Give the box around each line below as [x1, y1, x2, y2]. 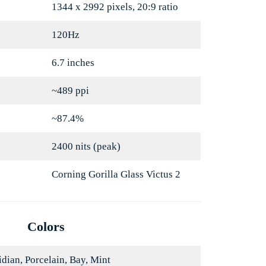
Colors [27, 219, 65, 235]
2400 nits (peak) [51, 141, 121, 153]
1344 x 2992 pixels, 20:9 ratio [51, 1, 180, 13]
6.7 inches [51, 57, 94, 69]
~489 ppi [51, 85, 89, 97]
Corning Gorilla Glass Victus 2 [51, 169, 180, 180]
